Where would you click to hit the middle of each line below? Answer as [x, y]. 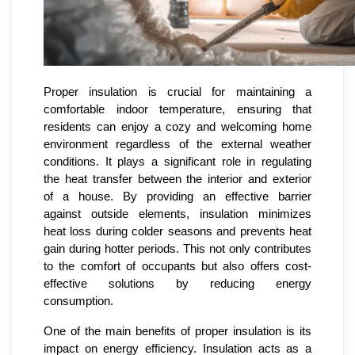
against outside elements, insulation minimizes [177, 214]
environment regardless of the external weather [177, 145]
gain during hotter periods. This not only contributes [177, 249]
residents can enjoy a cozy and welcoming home [177, 127]
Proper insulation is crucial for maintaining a [177, 92]
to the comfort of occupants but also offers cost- [177, 267]
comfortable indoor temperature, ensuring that [177, 110]
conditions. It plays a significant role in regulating [177, 162]
